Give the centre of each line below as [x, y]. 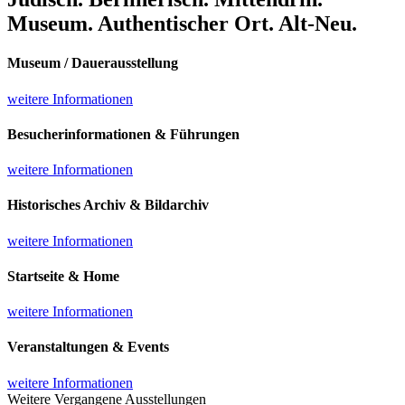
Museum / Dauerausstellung [93, 63]
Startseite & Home [63, 276]
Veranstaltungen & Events [88, 347]
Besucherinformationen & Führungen [123, 134]
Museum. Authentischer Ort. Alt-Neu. [182, 24]
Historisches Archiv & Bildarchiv [108, 205]
